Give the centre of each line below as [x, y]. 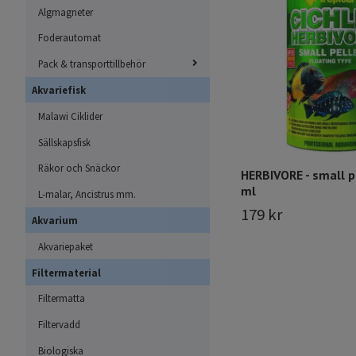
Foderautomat [70, 38]
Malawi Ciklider [70, 116]
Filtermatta [62, 298]
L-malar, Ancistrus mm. [87, 194]
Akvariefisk [59, 90]
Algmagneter [66, 12]
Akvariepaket [66, 246]
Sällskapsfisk [64, 142]
